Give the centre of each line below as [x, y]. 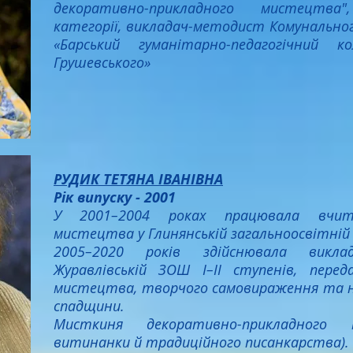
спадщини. [89, 306]
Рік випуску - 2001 [117, 197]
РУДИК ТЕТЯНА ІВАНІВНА [138, 179]
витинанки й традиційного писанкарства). [201, 342]
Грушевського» [102, 62]
